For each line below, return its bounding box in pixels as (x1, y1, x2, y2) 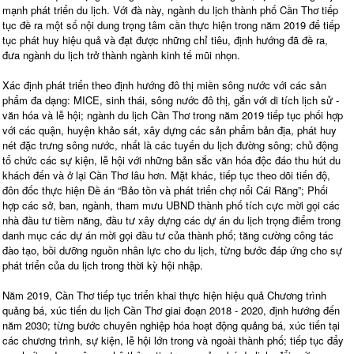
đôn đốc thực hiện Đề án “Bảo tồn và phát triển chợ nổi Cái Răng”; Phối (2, 183, 328, 198)
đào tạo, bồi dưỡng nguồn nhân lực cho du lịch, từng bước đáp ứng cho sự (2, 243, 342, 258)
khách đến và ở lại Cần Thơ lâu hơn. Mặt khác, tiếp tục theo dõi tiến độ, (2, 168, 330, 183)
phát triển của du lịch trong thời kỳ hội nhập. (2, 258, 203, 273)
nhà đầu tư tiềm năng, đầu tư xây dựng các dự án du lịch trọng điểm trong (2, 213, 341, 228)
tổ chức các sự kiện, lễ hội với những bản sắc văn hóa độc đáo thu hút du (2, 153, 341, 168)
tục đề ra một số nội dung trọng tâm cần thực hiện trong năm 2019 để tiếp (2, 17, 340, 33)
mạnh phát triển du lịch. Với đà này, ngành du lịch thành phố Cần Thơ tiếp (2, 2, 338, 18)
